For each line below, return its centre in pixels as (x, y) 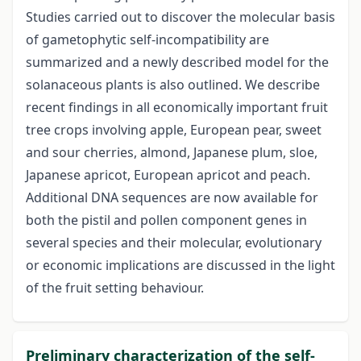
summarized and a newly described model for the (177, 62)
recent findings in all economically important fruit (177, 108)
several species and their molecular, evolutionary (174, 243)
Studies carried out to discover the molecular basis (180, 17)
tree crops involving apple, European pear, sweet (174, 130)
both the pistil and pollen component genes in (166, 220)
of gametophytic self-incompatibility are (147, 40)
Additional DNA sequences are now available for (172, 198)
